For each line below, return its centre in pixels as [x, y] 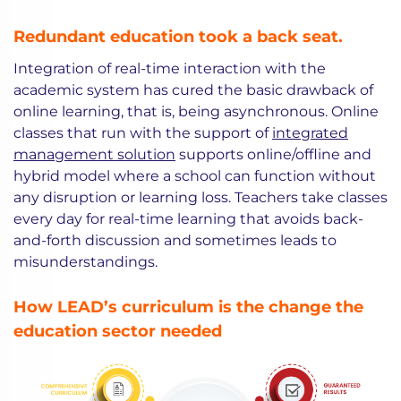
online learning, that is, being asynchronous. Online [196, 112]
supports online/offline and [273, 155]
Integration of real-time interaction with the [170, 69]
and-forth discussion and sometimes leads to [175, 241]
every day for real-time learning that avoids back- [188, 219]
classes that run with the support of [143, 133]
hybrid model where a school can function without [195, 176]
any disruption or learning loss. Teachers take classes [200, 198]
